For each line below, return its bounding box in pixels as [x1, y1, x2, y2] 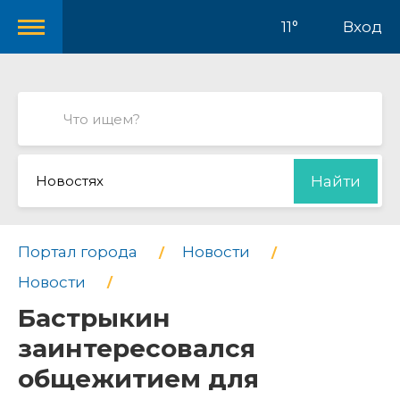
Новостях [36, 172, 104, 189]
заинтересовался [18, 333, 255, 364]
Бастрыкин [18, 303, 171, 334]
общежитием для [18, 363, 259, 395]
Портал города [18, 243, 137, 261]
